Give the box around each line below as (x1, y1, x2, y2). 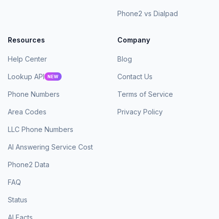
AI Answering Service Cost (8, 143, 93, 151)
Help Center (8, 55, 47, 63)
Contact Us (117, 72, 153, 81)
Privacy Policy (117, 108, 163, 116)
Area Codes (8, 108, 46, 116)
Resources (8, 36, 45, 44)
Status (8, 196, 27, 204)
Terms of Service (117, 90, 173, 98)
